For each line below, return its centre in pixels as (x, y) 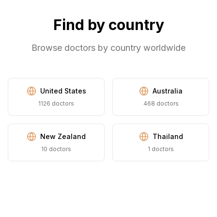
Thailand (168, 136)
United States (63, 91)
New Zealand (63, 136)
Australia (168, 91)
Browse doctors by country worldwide (108, 48)
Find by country (108, 25)
